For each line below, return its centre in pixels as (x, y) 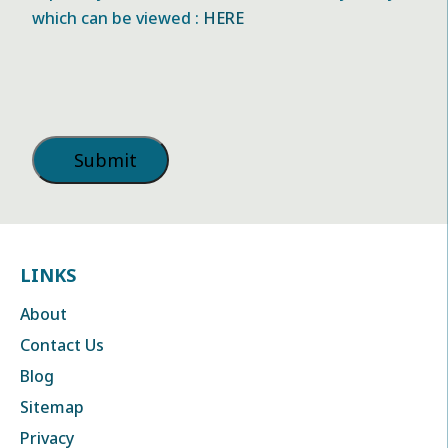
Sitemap (52, 407)
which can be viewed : (118, 18)
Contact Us (62, 345)
